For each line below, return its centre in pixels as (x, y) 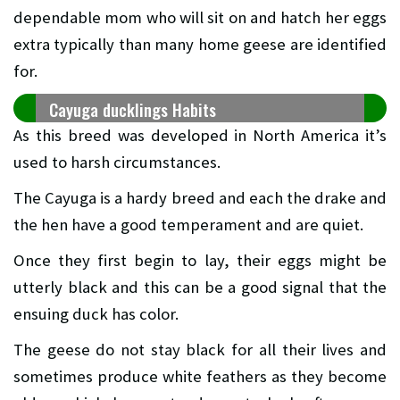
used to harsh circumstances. (117, 162)
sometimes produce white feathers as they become (200, 377)
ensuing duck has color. (96, 314)
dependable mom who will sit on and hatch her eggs (200, 18)
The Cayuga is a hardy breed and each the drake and (200, 198)
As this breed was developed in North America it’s (200, 136)
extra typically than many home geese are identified (200, 45)
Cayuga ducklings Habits (133, 110)
